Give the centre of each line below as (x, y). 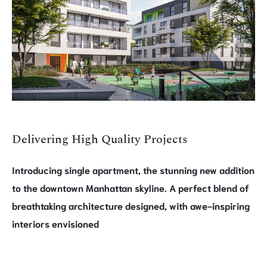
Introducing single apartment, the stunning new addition (133, 170)
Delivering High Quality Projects (100, 139)
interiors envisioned (55, 223)
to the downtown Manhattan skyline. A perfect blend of (131, 187)
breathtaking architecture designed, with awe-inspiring (131, 205)
